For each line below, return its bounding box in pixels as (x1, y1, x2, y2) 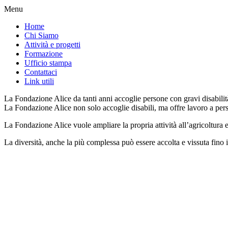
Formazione (24, 49, 63, 58)
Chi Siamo (24, 31, 59, 40)
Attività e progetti (24, 40, 80, 49)
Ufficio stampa (24, 59, 72, 67)
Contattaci (24, 68, 57, 76)
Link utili (24, 77, 54, 85)
